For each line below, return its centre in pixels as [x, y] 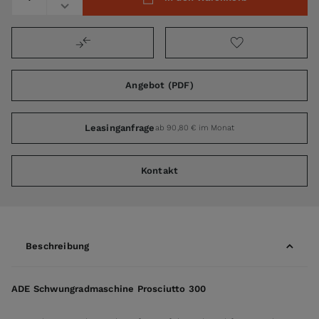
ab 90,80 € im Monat [195, 127]
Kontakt [159, 171]
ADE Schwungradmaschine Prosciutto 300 [109, 288]
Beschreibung [58, 246]
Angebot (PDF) [159, 85]
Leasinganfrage [120, 128]
